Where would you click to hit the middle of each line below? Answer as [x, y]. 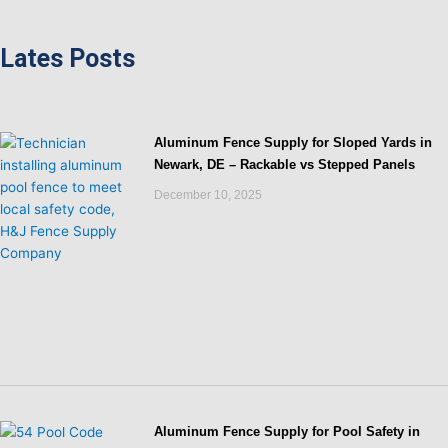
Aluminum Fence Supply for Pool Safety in [287, 432]
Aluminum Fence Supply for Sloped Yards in [293, 143]
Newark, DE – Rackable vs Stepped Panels [285, 165]
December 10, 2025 [208, 195]
